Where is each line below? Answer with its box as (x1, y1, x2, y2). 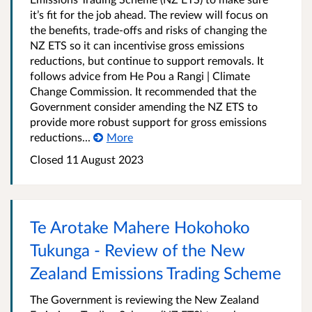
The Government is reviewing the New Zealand (30, 292, 259, 306)
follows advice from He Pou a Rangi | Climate (30, 69, 250, 83)
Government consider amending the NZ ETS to (30, 100, 258, 114)
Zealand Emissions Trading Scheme (30, 263, 281, 283)
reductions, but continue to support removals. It (30, 54, 264, 68)
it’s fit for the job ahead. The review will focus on (30, 8, 268, 22)
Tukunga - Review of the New (30, 240, 245, 260)
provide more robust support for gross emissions (30, 115, 267, 129)
